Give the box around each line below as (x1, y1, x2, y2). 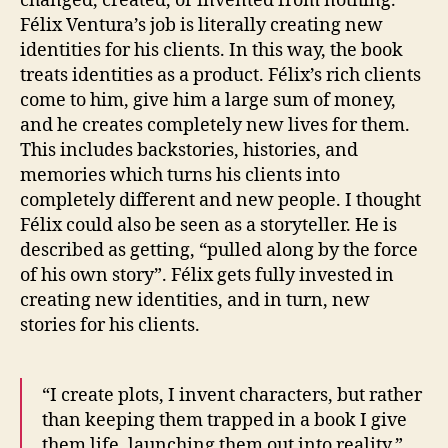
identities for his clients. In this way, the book (20, 38, 403, 62)
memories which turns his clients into (20, 163, 340, 187)
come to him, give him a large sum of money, (20, 88, 396, 112)
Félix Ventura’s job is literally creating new (20, 13, 383, 37)
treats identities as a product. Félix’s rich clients (20, 63, 421, 87)
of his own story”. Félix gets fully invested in (20, 263, 394, 287)
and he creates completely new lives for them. (20, 113, 410, 137)
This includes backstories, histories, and (20, 138, 358, 162)
